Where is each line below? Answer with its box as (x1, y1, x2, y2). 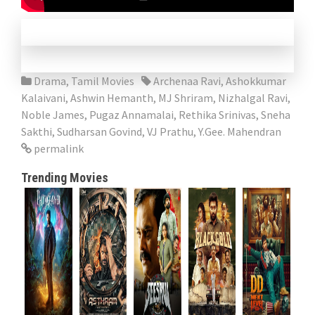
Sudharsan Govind (57, 124, 142, 139)
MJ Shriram (158, 91, 213, 105)
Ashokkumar (226, 74, 286, 89)
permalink (32, 141, 84, 156)
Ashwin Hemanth (70, 91, 153, 105)
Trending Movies (21, 170, 108, 186)
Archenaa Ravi (153, 74, 221, 89)
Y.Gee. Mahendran (198, 124, 281, 139)
